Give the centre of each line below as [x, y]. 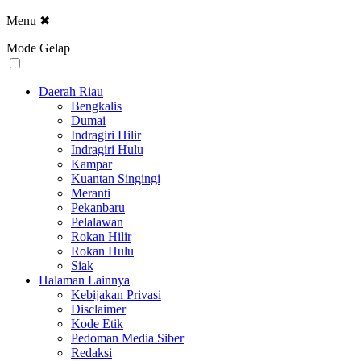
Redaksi [91, 353]
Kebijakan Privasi [116, 295]
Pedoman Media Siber [127, 338]
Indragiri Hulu [107, 149]
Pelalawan [97, 222]
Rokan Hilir [101, 237]
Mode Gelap [38, 48]
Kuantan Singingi [116, 178]
